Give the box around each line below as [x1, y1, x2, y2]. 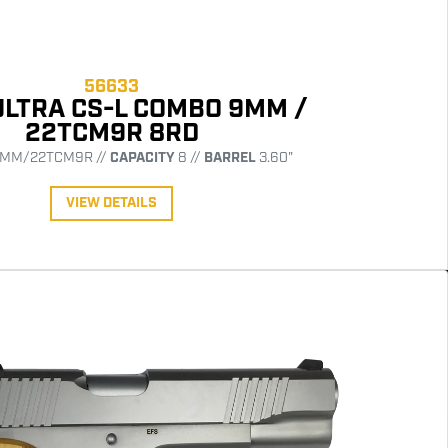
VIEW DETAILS [66, 193, 157, 212]
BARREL [203, 148, 256, 167]
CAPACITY [109, 148, 175, 167]
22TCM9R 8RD [24, 115, 199, 151]
